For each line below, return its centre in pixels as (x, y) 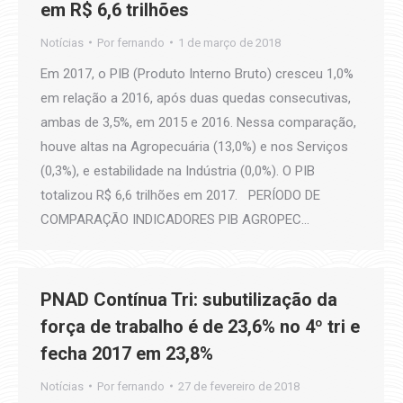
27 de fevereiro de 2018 (239, 386)
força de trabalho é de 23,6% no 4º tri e (200, 326)
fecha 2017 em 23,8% (127, 353)
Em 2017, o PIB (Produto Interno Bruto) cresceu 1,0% (197, 73)
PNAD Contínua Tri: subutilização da (189, 299)
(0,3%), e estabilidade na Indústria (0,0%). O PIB (178, 170)
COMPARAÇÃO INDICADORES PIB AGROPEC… (175, 219)
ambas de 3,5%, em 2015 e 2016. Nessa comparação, (198, 122)
